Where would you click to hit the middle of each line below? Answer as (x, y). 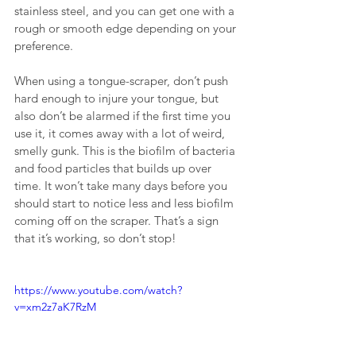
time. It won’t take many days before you (122, 186)
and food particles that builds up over (114, 168)
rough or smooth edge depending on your (127, 29)
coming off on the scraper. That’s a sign (118, 221)
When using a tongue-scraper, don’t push (123, 81)
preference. (44, 46)
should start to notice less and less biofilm (126, 203)
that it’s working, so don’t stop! (95, 238)
